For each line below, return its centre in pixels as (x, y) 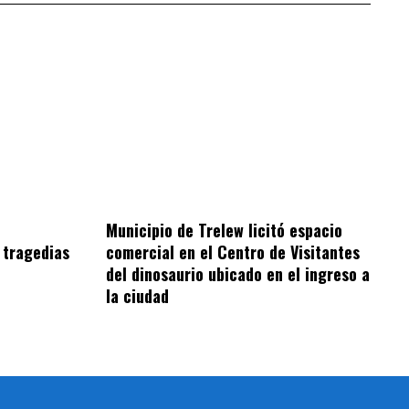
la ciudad (138, 295)
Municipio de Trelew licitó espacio (225, 230)
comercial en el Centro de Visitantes (233, 252)
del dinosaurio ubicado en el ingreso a (238, 273)
